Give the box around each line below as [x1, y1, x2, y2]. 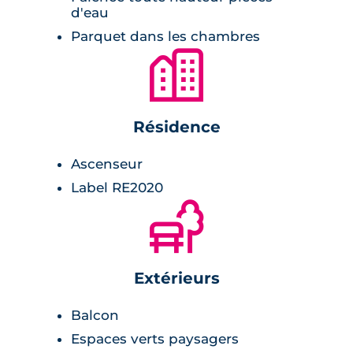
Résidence [132, 117, 221, 136]
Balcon [71, 307, 119, 323]
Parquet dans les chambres [71, 28, 260, 44]
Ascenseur [71, 155, 143, 172]
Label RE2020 [71, 179, 163, 195]
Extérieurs [133, 268, 220, 288]
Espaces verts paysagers [71, 330, 239, 347]
